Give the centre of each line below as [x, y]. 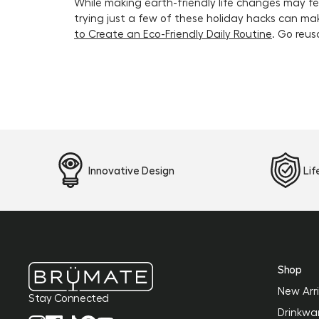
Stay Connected [69, 298]
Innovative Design [131, 170]
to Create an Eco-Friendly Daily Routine [173, 33]
